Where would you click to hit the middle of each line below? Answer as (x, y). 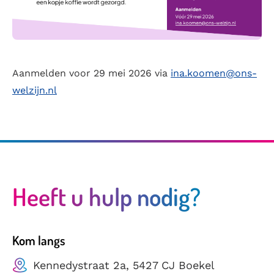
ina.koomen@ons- (214, 73)
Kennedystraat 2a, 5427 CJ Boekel (124, 265)
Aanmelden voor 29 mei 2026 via (91, 73)
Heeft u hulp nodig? (106, 196)
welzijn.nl (35, 91)
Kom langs (39, 240)
